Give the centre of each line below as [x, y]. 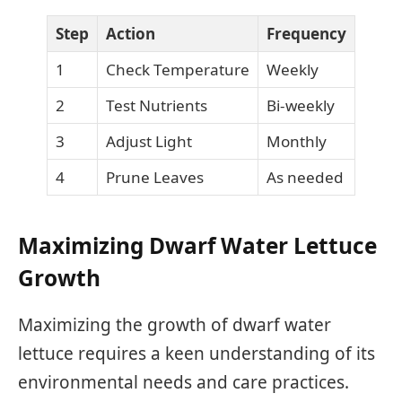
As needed [305, 178]
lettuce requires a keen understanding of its [197, 354]
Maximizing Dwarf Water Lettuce [197, 246]
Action [131, 34]
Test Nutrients [157, 106]
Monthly [297, 142]
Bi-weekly [301, 106]
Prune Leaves [155, 178]
